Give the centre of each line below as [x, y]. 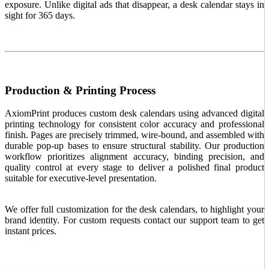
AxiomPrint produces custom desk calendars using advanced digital [134, 113]
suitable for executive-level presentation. [81, 178]
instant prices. [31, 231]
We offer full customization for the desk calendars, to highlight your [134, 210]
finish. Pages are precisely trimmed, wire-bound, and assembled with [134, 135]
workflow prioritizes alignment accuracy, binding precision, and [134, 157]
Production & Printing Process [80, 90]
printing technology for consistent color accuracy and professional [134, 124]
